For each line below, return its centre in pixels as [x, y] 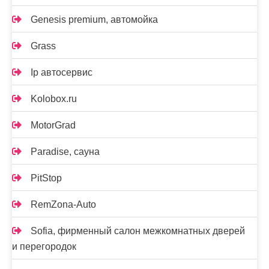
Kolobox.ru [54, 99]
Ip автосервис [62, 72]
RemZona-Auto [63, 204]
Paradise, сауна [65, 152]
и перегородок [44, 246]
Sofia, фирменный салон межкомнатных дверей [138, 231]
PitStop [46, 178]
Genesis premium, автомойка [94, 20]
